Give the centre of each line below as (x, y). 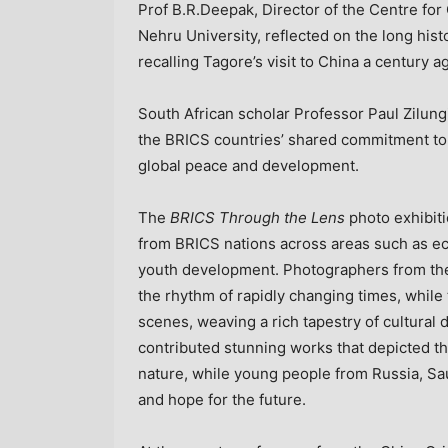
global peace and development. (248, 165)
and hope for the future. (222, 399)
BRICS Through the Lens (257, 217)
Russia (395, 373)
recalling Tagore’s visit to (228, 61)
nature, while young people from (255, 373)
